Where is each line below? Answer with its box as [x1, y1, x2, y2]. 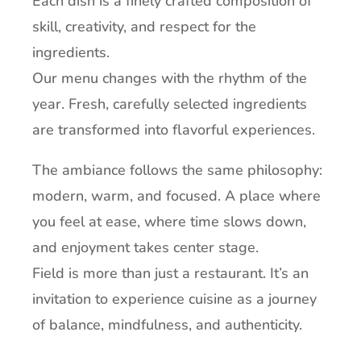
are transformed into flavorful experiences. [32, 120, 316, 140]
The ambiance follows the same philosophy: [32, 160, 323, 180]
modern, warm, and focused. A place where [32, 186, 322, 206]
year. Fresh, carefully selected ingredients [32, 94, 308, 114]
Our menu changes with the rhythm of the [32, 68, 308, 89]
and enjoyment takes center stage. [32, 238, 259, 258]
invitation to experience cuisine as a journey [32, 289, 317, 309]
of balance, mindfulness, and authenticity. [32, 315, 303, 335]
